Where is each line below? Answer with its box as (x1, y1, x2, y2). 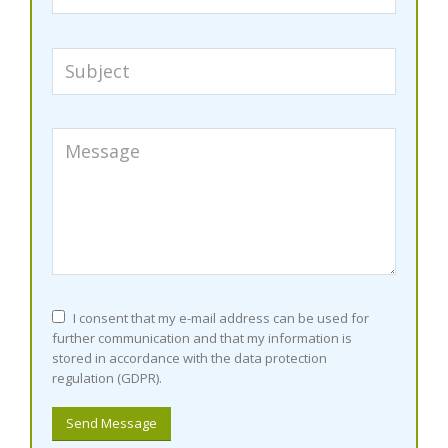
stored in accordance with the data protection (52, 349, 327, 368)
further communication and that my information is (52, 329, 352, 348)
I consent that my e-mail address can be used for (73, 309, 369, 328)
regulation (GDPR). (52, 369, 162, 388)
